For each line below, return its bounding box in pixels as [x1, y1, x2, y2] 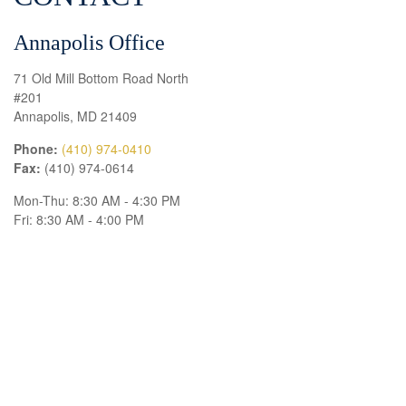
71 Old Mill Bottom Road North [14, 69, 188, 88]
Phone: [14, 140, 58, 159]
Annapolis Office [14, 31, 165, 55]
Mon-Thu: [14, 191, 69, 210]
